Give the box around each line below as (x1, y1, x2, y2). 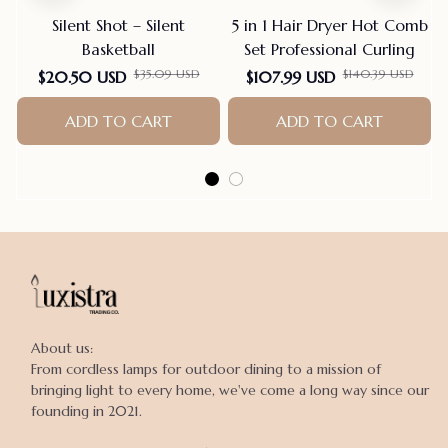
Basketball (82, 38, 155, 59)
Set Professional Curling (244, 38, 415, 59)
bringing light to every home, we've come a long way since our (31, 380, 429, 399)
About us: (31, 338, 93, 357)
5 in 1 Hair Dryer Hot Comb (231, 14, 428, 35)
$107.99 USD (245, 66, 335, 87)
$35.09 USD (133, 65, 200, 81)
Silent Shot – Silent (52, 14, 185, 35)
